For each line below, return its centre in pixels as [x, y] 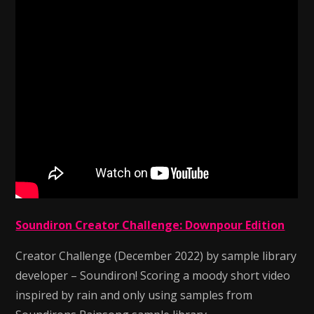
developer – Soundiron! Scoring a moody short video [153, 275]
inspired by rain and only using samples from [134, 295]
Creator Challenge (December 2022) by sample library [156, 256]
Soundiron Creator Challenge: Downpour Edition [150, 225]
